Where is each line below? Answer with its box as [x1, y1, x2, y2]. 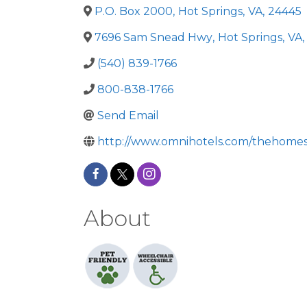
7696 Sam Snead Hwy [95, 31, 212, 44]
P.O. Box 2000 [95, 5, 173, 18]
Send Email [97, 109, 159, 122]
